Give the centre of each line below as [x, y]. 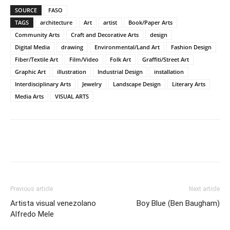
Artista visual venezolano [53, 203]
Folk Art [120, 59]
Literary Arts [189, 84]
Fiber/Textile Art [36, 59]
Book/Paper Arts [150, 22]
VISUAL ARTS [72, 96]
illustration [72, 72]
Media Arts [29, 96]
